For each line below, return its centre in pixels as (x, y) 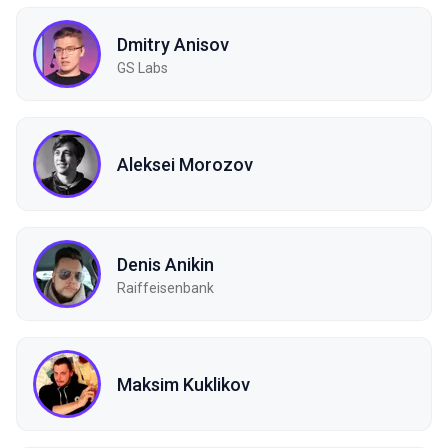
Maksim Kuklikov (183, 384)
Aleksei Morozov (185, 164)
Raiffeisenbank (165, 287)
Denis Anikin (165, 264)
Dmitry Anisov (173, 44)
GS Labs (142, 67)
